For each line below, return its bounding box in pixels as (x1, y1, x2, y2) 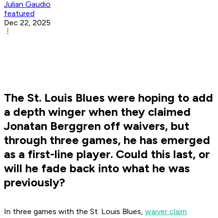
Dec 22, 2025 (4, 18, 51, 28)
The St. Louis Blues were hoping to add (4, 91, 213, 105)
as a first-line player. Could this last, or (4, 147, 210, 162)
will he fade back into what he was (4, 161, 190, 176)
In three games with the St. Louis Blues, (4, 207, 145, 217)
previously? (4, 175, 65, 190)
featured (4, 9, 35, 18)
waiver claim (145, 207, 187, 217)
